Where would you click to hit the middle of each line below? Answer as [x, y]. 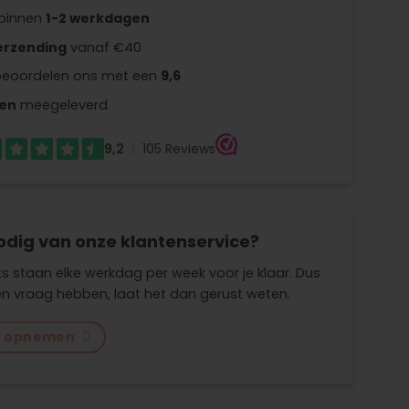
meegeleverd [62, 105]
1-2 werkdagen [97, 18]
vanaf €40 [104, 47]
